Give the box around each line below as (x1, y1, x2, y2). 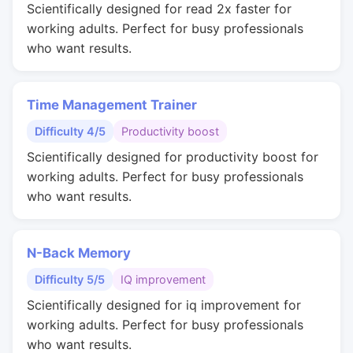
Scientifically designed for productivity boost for (27, 149, 318, 165)
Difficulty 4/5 (35, 124, 106, 138)
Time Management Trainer (27, 97, 197, 113)
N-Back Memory (27, 245, 131, 261)
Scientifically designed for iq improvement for (27, 297, 301, 313)
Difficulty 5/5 (35, 273, 105, 286)
